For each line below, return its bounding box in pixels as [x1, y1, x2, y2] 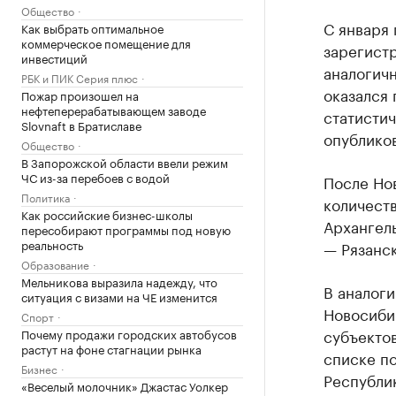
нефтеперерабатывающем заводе [21, 101, 206, 118]
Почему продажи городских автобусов [21, 324, 237, 342]
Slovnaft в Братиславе [21, 116, 141, 133]
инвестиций [21, 49, 88, 66]
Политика [21, 188, 70, 205]
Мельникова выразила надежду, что [21, 272, 217, 290]
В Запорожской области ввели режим [21, 153, 228, 171]
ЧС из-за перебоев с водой [21, 168, 170, 186]
